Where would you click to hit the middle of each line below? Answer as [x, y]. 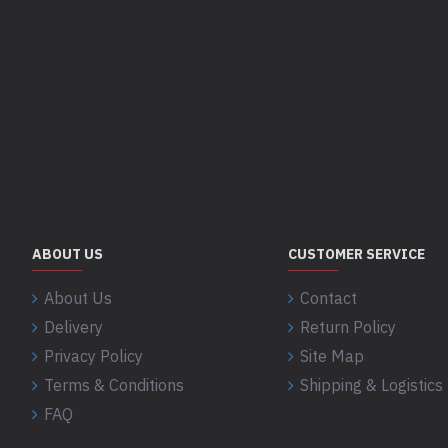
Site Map [332, 356]
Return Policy [348, 327]
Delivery [73, 327]
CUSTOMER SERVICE [356, 254]
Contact [328, 298]
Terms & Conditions [114, 385]
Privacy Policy [93, 356]
